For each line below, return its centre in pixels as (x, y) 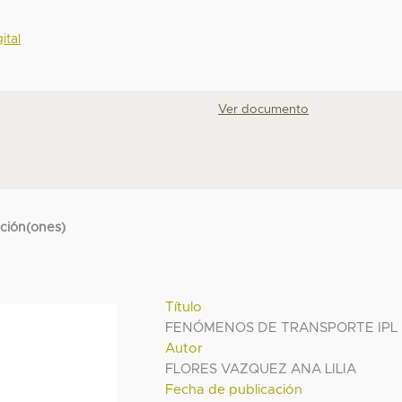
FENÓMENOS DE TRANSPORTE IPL (282, 328)
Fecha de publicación (234, 389)
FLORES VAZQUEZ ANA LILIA (261, 369)
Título (184, 307)
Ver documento (264, 110)
